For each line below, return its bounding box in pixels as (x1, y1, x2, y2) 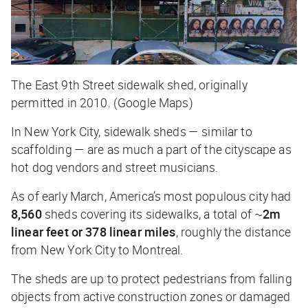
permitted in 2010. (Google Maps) (11, 94, 196, 111)
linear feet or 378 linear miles (11, 223, 176, 241)
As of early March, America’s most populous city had (11, 188, 291, 205)
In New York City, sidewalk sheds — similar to (11, 123, 252, 140)
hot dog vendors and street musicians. (11, 159, 219, 176)
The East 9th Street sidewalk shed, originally (11, 76, 247, 93)
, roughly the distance (175, 223, 291, 241)
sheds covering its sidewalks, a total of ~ (41, 206, 263, 223)
